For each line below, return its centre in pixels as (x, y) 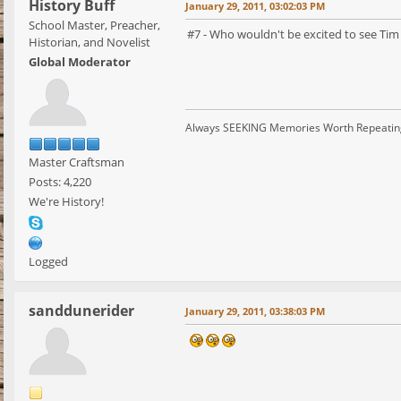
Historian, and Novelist (90, 43)
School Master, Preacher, (94, 26)
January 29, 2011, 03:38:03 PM (255, 311)
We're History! (66, 202)
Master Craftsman (77, 162)
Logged (48, 262)
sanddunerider (81, 311)
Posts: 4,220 (60, 182)
